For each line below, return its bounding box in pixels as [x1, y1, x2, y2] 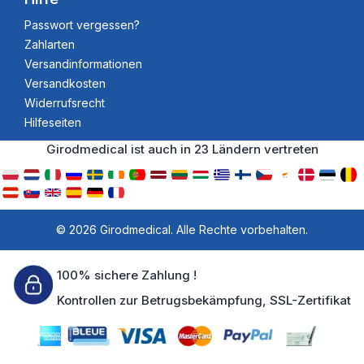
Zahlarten [24, 37, 75, 51]
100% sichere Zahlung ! [56, 267, 197, 283]
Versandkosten [24, 76, 106, 90]
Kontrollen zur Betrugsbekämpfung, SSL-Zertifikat [56, 292, 351, 308]
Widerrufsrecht [24, 96, 105, 110]
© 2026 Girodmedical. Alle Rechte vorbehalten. [56, 223, 308, 236]
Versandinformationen [24, 57, 142, 71]
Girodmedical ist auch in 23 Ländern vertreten [45, 141, 318, 157]
